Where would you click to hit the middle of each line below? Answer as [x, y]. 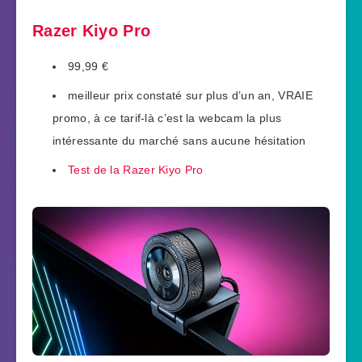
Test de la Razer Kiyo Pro [136, 169]
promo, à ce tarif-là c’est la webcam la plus [167, 118]
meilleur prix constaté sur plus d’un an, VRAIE [190, 95]
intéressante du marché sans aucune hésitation [179, 140]
